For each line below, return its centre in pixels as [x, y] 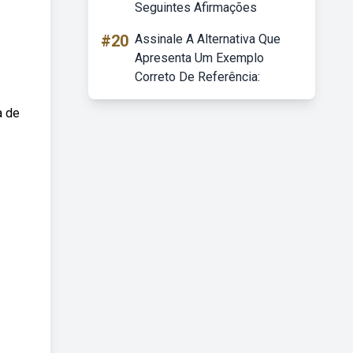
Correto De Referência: [197, 77]
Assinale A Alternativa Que [208, 39]
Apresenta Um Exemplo [199, 58]
